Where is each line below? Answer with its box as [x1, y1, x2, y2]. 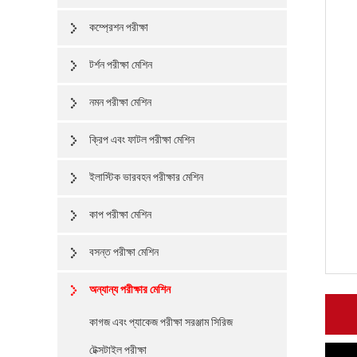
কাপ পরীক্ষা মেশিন [89, 209, 151, 221]
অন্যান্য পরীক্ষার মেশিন [89, 284, 171, 296]
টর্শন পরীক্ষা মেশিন [89, 59, 152, 71]
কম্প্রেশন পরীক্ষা [89, 22, 148, 33]
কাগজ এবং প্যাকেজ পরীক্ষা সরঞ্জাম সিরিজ [89, 316, 233, 328]
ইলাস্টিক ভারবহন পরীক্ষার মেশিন [89, 171, 203, 183]
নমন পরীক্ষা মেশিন [89, 96, 151, 108]
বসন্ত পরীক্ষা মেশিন [89, 246, 159, 258]
